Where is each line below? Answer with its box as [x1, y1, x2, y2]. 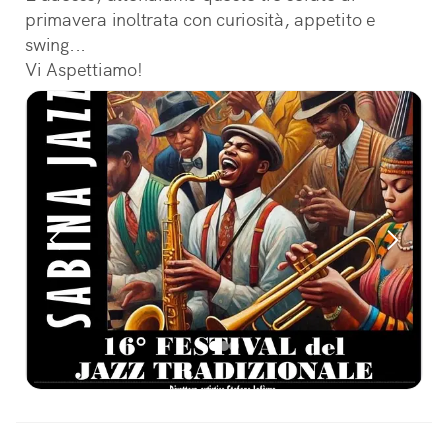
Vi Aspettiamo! [25, 58, 143, 81]
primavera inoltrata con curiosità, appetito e [25, 8, 376, 31]
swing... [25, 33, 86, 56]
